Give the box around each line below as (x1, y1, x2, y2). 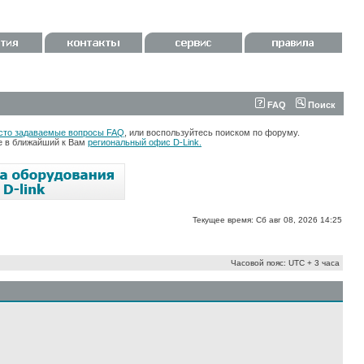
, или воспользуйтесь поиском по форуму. (124, 128, 300, 137)
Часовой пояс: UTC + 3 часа (231, 258, 340, 267)
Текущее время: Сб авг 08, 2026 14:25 (193, 215, 342, 224)
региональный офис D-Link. (88, 137, 201, 147)
